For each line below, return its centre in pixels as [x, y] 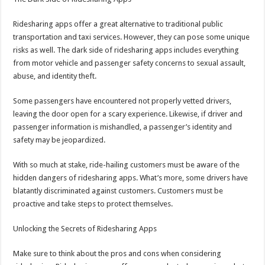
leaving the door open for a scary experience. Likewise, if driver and [128, 114]
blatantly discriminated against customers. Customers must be [118, 191]
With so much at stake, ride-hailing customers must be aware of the [127, 165]
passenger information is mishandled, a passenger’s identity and [123, 127]
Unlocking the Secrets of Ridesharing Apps [85, 229]
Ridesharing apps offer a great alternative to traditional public [118, 24]
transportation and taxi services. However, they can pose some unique [132, 37]
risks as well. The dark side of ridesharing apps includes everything [126, 50]
